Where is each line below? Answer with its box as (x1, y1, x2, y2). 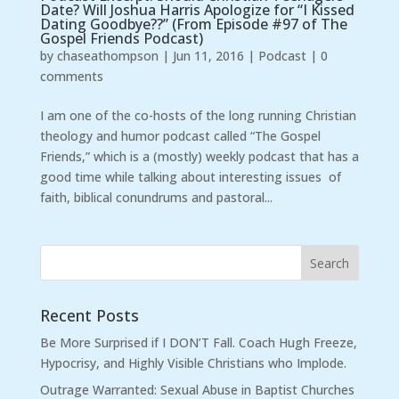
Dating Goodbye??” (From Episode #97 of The (39, 13, 347, 34)
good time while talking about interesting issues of (39, 167, 341, 185)
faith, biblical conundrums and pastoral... (39, 188, 273, 206)
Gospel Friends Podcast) (39, 28, 203, 48)
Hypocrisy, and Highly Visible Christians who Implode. (39, 354, 346, 371)
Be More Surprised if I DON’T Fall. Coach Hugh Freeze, (39, 333, 357, 351)
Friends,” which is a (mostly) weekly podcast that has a (39, 147, 359, 165)
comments (39, 67, 103, 85)
